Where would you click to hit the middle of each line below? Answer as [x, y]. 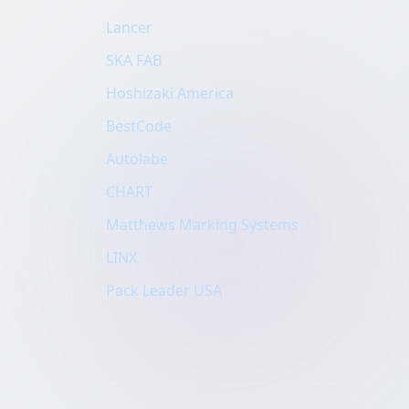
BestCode [139, 126]
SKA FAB [134, 60]
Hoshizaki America [170, 93]
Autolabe [137, 159]
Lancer [129, 27]
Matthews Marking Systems [202, 225]
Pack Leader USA [164, 290]
